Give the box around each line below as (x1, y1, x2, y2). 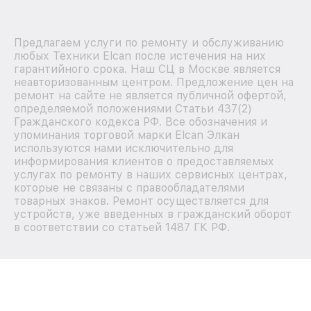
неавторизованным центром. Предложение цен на (14, 75, 294, 89)
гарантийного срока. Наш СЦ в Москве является (14, 62, 280, 76)
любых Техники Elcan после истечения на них (14, 49, 266, 62)
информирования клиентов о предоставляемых (14, 154, 274, 168)
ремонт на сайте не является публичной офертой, (14, 88, 287, 102)
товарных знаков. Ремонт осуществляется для (14, 194, 269, 208)
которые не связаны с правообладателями (14, 180, 244, 194)
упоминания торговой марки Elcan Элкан (14, 128, 239, 142)
